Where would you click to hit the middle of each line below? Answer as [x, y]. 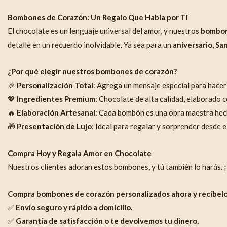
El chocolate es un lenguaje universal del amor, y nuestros [104, 31]
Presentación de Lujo [54, 126]
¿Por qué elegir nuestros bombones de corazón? [92, 71]
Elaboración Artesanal [56, 112]
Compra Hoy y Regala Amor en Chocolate [80, 153]
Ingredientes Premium [56, 99]
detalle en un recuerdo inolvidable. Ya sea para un [90, 44]
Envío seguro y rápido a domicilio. [74, 207]
